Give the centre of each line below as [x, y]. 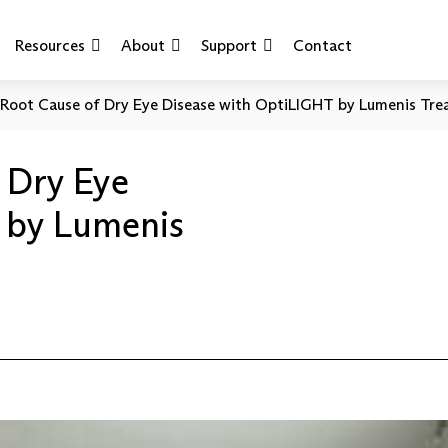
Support [229, 45]
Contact [323, 45]
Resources [50, 45]
